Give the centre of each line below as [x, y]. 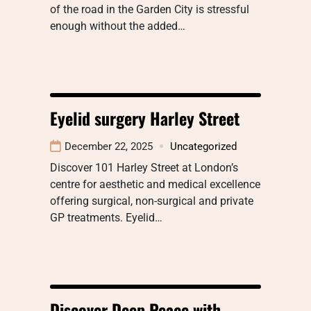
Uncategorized [203, 146]
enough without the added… [118, 26]
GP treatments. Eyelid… [106, 217]
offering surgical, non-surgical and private [152, 201]
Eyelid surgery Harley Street [145, 118]
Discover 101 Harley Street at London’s [144, 167]
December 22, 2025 [109, 146]
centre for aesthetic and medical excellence [155, 184]
